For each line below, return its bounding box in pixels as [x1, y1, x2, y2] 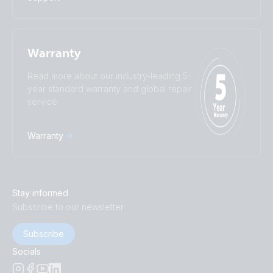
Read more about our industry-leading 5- [27, 71, 191, 81]
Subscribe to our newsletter [12, 202, 124, 212]
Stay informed [12, 188, 68, 198]
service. [27, 96, 59, 107]
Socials [12, 246, 41, 257]
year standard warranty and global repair [27, 83, 192, 94]
